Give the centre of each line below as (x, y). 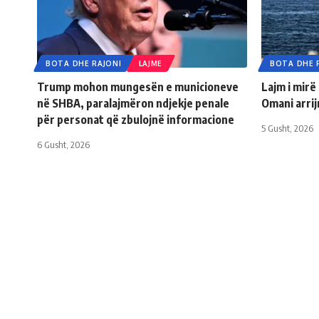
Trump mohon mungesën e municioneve (138, 87)
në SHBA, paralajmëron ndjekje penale (133, 103)
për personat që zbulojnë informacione (136, 119)
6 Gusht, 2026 (63, 144)
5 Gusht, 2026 (287, 128)
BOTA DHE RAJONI (84, 63)
